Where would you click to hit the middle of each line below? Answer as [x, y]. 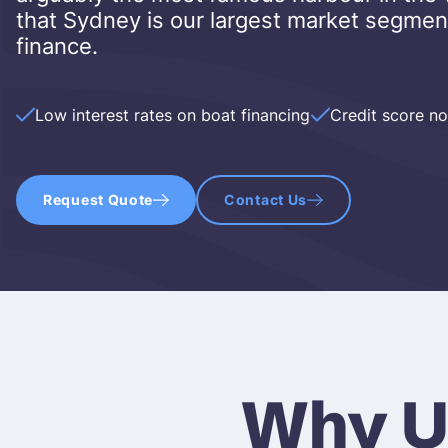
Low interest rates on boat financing [173, 114]
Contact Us [266, 199]
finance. [57, 45]
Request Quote [98, 199]
